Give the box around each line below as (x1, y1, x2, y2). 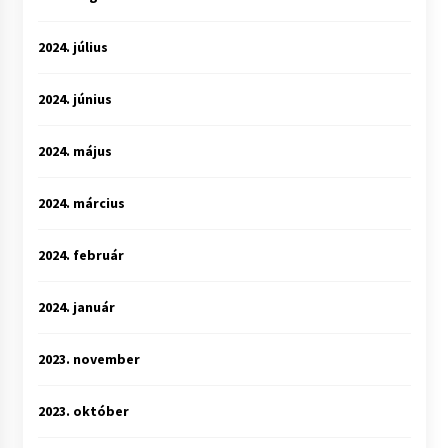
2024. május (37, 142, 112, 161)
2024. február (37, 246, 124, 265)
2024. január (37, 298, 115, 317)
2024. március (37, 194, 125, 213)
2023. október (37, 402, 129, 421)
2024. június (37, 90, 112, 109)
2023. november (37, 350, 140, 369)
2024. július (37, 38, 108, 57)
